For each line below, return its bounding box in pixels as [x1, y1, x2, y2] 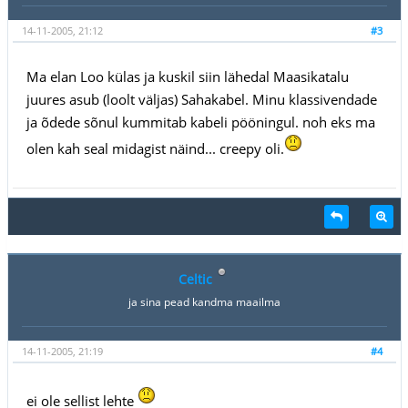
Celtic [178, 270, 212, 288]
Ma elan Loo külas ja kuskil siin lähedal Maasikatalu [25, 66, 349, 86]
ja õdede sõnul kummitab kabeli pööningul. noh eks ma [25, 112, 375, 131]
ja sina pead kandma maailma [127, 293, 280, 310]
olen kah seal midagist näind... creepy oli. [25, 138, 284, 158]
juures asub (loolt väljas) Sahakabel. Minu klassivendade [25, 89, 377, 108]
